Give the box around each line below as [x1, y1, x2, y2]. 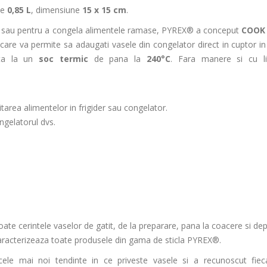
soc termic [39, 53, 88, 64]
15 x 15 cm [82, 4, 127, 15]
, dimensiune [31, 4, 83, 15]
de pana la [88, 53, 147, 64]
